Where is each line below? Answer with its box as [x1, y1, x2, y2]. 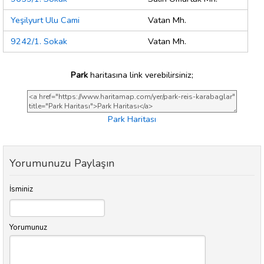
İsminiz [9, 184, 33, 195]
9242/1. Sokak [11, 35, 67, 48]
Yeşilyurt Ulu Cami [11, 14, 80, 27]
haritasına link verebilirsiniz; [88, 68, 193, 81]
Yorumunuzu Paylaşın [9, 156, 114, 171]
